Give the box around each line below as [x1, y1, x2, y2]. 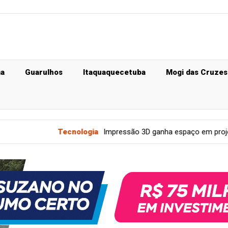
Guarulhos [25, 68, 63, 77]
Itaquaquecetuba [83, 68, 146, 77]
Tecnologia [7, 127, 48, 136]
